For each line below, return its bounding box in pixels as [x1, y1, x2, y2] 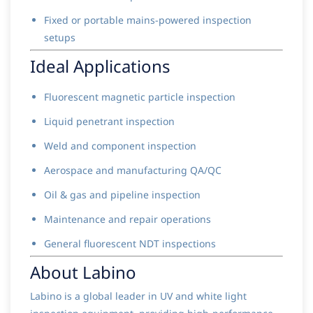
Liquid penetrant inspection [44, 115, 175, 129]
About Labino [30, 261, 136, 284]
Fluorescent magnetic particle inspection [44, 90, 235, 104]
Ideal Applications [30, 54, 170, 78]
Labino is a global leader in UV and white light [30, 289, 247, 303]
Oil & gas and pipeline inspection [44, 188, 201, 202]
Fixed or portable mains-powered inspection [44, 13, 252, 27]
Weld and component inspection [44, 139, 196, 153]
